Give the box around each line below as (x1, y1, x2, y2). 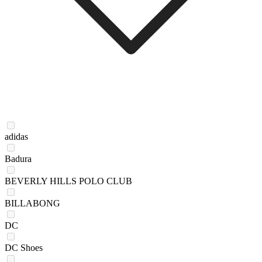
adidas (5, 131, 28, 142)
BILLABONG (5, 198, 60, 208)
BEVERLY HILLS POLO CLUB (5, 175, 132, 186)
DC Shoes (5, 242, 43, 253)
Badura (5, 153, 32, 164)
